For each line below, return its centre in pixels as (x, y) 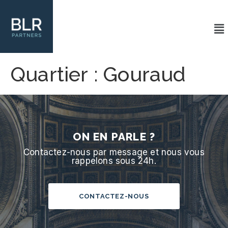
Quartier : (57, 74)
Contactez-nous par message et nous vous (114, 152)
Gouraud (145, 74)
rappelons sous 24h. (114, 161)
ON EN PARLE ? (114, 137)
